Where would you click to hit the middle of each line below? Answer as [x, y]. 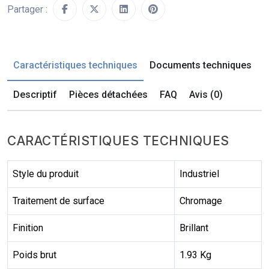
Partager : [27, 10]
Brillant [194, 228]
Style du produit [46, 174]
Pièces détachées [108, 95]
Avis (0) [206, 95]
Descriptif [35, 95]
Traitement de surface [59, 201]
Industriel [199, 174]
